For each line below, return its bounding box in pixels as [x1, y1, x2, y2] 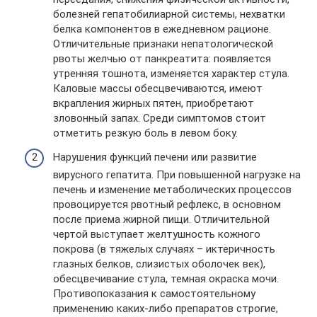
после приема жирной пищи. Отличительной [53, 212, 270, 226]
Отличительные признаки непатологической [53, 38, 273, 50]
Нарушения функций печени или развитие [53, 150, 257, 163]
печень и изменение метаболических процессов [53, 183, 292, 196]
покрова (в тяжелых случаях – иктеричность [53, 242, 275, 255]
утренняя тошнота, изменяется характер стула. [53, 67, 289, 80]
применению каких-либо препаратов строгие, [53, 301, 278, 315]
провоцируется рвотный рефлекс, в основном [53, 197, 281, 211]
